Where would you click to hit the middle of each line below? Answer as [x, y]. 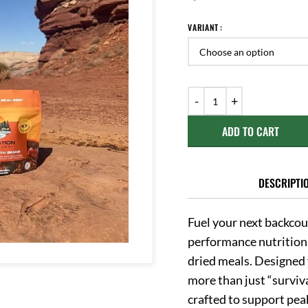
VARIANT [203, 27]
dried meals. [221, 260]
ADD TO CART [251, 131]
